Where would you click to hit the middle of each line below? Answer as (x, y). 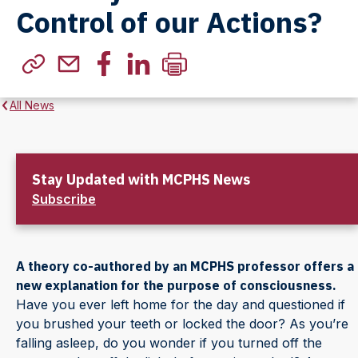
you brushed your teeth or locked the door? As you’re (182, 323)
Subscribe (64, 199)
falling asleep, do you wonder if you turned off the (169, 342)
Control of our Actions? (169, 22)
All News (32, 105)
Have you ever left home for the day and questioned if (181, 304)
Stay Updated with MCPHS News (141, 179)
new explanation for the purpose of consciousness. (176, 285)
